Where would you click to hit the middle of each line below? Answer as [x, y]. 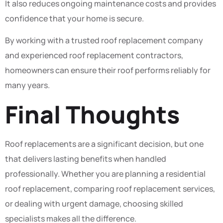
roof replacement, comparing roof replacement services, [110, 188]
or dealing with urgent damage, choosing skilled [94, 203]
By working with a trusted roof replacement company [104, 41]
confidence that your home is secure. [74, 18]
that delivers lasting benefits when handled [86, 159]
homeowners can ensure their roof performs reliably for [108, 70]
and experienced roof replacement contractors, [94, 56]
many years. [27, 85]
